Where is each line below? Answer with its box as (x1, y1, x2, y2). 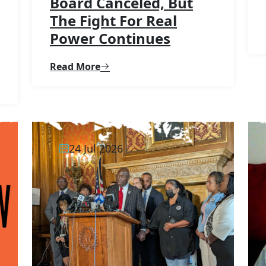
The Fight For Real (50, 10, 177, 30)
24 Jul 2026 (69, 141, 123, 156)
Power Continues (50, 28, 170, 48)
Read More (50, 59, 100, 73)
